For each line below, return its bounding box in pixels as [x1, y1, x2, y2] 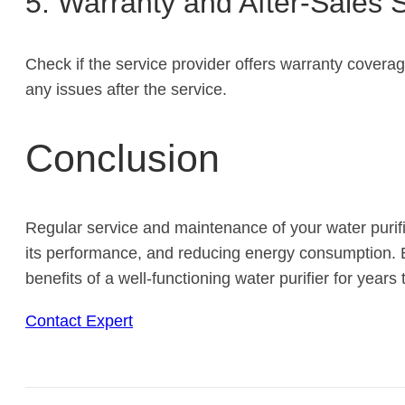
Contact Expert [25, 311, 133, 330]
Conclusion [25, 137, 220, 181]
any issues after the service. [25, 80, 227, 99]
